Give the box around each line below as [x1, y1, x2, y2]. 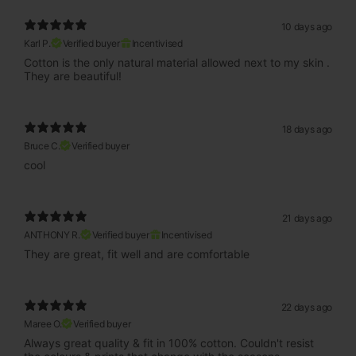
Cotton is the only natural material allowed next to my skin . [24, 55, 330, 69]
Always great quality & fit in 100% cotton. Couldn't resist [24, 335, 314, 350]
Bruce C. [24, 139, 60, 152]
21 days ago [281, 212, 332, 225]
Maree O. [24, 317, 62, 330]
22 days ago [281, 301, 332, 314]
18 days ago [281, 123, 332, 136]
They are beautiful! [24, 68, 122, 83]
